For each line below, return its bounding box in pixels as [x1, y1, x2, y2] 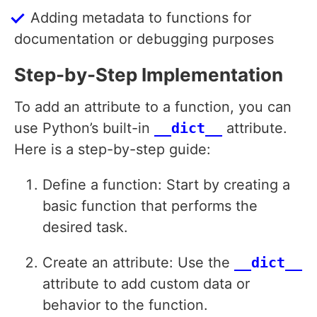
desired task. [42, 219, 128, 236]
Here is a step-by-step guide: [14, 141, 211, 158]
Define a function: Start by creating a [42, 176, 290, 194]
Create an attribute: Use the [42, 254, 234, 272]
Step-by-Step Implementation [14, 64, 283, 86]
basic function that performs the [42, 197, 258, 215]
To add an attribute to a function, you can [14, 98, 292, 116]
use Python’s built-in [14, 120, 154, 137]
